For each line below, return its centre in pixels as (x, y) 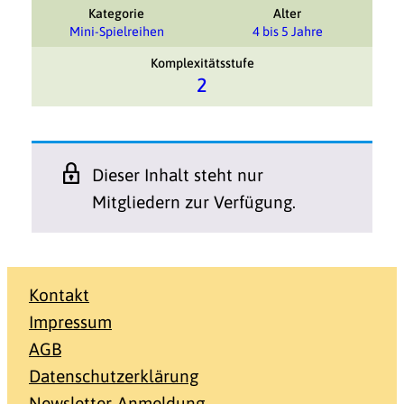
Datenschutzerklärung (114, 376)
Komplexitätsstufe (202, 64)
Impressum (70, 321)
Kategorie (117, 13)
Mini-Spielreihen (116, 31)
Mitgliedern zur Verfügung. (194, 202)
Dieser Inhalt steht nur (178, 174)
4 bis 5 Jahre (287, 31)
